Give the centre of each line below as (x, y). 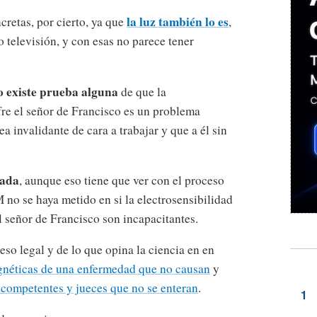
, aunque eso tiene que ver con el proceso (122, 180)
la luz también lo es (178, 22)
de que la (142, 91)
